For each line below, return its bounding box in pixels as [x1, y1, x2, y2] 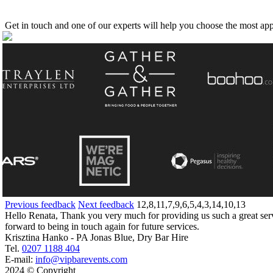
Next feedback [78, 199, 134, 210]
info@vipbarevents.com [35, 253, 127, 264]
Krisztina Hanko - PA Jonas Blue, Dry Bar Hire [5, 232, 188, 243]
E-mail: [5, 253, 35, 264]
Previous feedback [5, 199, 76, 210]
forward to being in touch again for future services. [5, 221, 199, 232]
